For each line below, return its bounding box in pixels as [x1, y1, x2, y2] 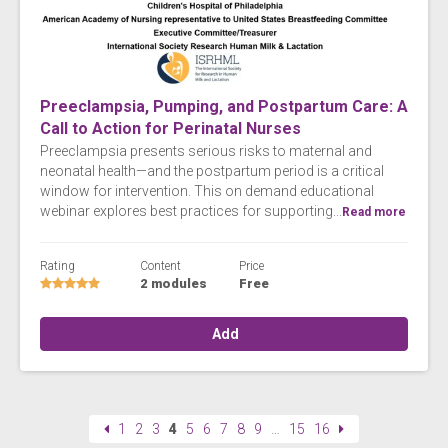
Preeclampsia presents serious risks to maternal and [40, 142, 372, 159]
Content [139, 258, 181, 273]
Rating [40, 258, 75, 273]
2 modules [139, 275, 207, 291]
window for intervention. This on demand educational [40, 182, 374, 199]
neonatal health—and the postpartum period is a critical [40, 162, 384, 179]
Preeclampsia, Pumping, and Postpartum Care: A [40, 96, 408, 116]
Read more [342, 204, 406, 219]
